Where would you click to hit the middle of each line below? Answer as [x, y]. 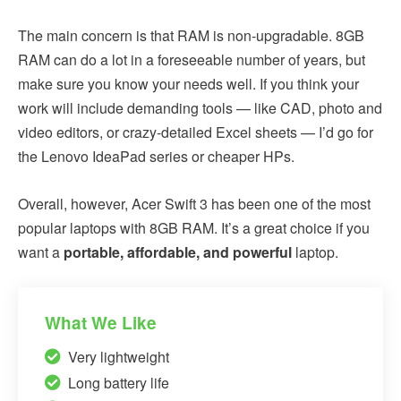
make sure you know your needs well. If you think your [188, 83]
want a [41, 252]
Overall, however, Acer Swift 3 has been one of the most [194, 203]
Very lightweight [119, 356]
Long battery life [119, 382]
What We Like [101, 322]
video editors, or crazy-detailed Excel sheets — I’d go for [196, 132]
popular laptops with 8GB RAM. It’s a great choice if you [194, 227]
